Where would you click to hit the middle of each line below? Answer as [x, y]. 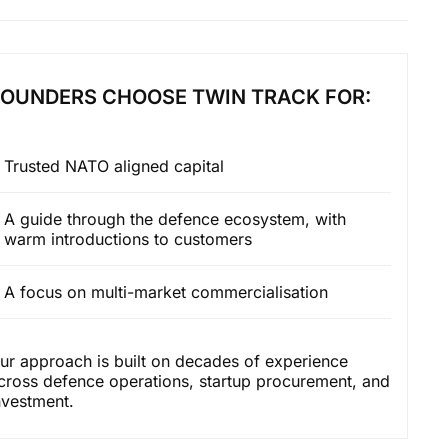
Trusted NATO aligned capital [113, 166]
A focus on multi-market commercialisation [165, 292]
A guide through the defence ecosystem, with [174, 219]
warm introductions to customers [127, 239]
